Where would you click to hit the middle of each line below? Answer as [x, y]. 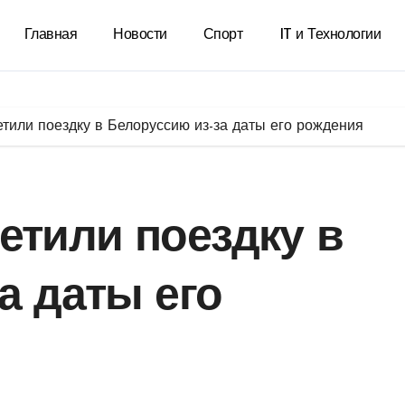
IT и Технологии [330, 35]
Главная [51, 35]
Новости [140, 35]
